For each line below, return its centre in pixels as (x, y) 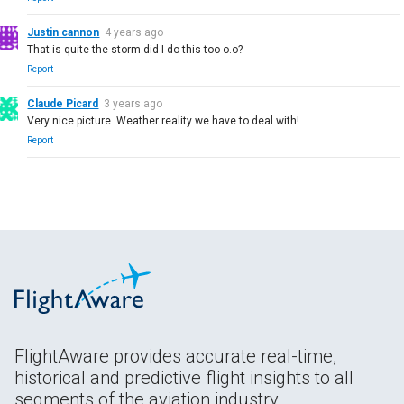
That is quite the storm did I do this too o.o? (135, 49)
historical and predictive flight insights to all (184, 377)
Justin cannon (64, 32)
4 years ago (134, 32)
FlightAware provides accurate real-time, (175, 356)
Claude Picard (63, 103)
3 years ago (133, 103)
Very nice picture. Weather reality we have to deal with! (164, 120)
